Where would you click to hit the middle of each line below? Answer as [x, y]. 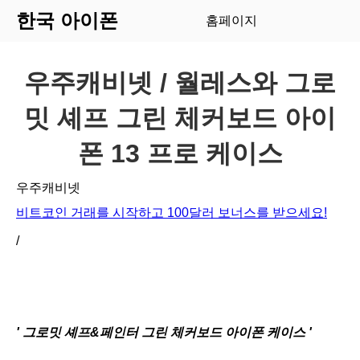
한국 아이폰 [67, 20]
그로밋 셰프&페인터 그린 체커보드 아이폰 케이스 [164, 332]
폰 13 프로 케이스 [180, 153]
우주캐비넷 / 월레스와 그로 [180, 83]
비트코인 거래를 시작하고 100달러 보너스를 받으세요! [172, 213]
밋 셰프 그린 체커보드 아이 [180, 118]
